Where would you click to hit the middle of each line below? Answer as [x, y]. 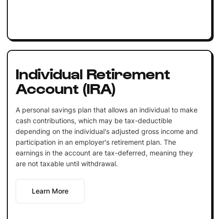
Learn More [50, 191]
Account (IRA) [66, 87]
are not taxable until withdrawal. [66, 163]
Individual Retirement [93, 73]
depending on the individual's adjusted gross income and [107, 131]
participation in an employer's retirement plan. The [96, 142]
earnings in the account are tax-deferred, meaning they [104, 153]
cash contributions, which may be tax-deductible [94, 120]
